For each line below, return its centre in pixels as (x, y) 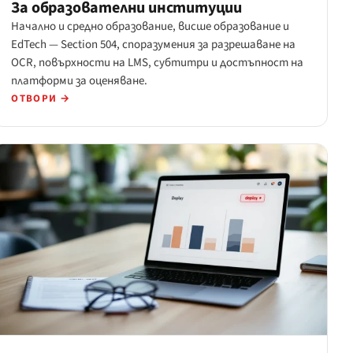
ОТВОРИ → (41, 99)
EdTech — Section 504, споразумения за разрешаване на (154, 45)
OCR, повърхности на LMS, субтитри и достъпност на (158, 63)
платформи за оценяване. (80, 81)
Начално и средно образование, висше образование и (150, 27)
